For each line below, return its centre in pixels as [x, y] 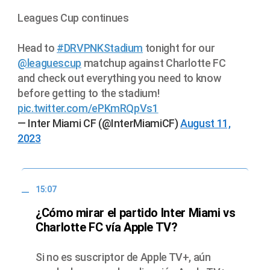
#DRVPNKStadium [100, 48]
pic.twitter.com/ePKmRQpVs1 [88, 108]
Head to [37, 48]
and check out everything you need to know [119, 78]
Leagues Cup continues [73, 17]
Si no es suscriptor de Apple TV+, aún [123, 257]
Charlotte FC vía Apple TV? [107, 228]
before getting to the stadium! [89, 93]
